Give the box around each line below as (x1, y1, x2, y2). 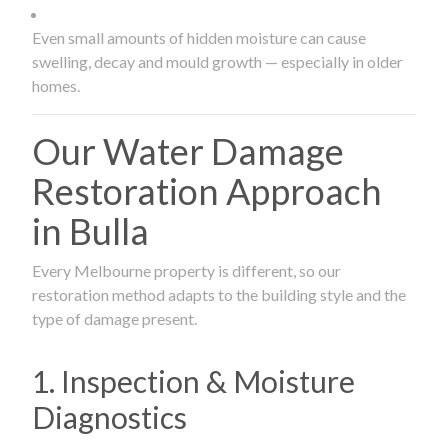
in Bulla (32, 208, 149, 253)
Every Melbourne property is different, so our (32, 260, 341, 280)
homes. (32, 75, 80, 95)
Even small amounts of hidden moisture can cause (32, 27, 366, 47)
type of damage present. (32, 308, 197, 328)
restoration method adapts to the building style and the (32, 284, 406, 304)
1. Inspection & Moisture (32, 362, 355, 399)
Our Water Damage (32, 128, 344, 173)
